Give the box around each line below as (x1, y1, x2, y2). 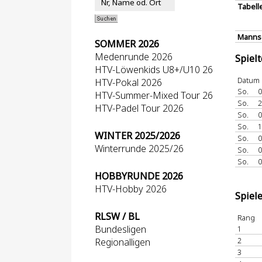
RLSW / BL (95, 210, 140, 223)
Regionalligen (95, 236, 150, 249)
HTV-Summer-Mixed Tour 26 (95, 89, 213, 102)
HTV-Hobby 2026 (95, 182, 167, 195)
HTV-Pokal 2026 (95, 76, 162, 89)
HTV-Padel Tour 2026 (95, 102, 184, 115)
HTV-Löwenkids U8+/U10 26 (95, 63, 213, 76)
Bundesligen (95, 223, 146, 236)
